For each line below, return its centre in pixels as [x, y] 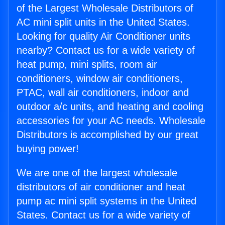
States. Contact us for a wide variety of [103, 215]
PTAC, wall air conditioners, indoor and [103, 93]
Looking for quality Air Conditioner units [103, 36]
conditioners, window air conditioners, [100, 79]
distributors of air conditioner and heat [101, 187]
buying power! [48, 149]
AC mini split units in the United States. [103, 22]
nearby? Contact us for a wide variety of [106, 50]
